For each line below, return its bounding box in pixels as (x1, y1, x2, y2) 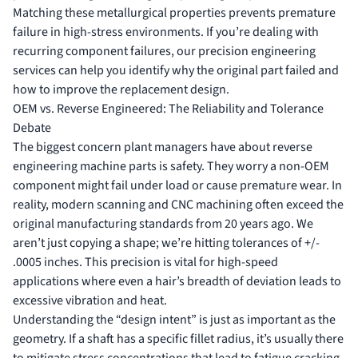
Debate (13, 118, 51, 137)
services (13, 61, 56, 79)
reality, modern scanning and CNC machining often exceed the (13, 195, 344, 213)
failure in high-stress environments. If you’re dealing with (13, 22, 319, 41)
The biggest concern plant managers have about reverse (13, 137, 312, 156)
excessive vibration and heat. (13, 291, 167, 309)
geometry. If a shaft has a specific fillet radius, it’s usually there (13, 329, 344, 348)
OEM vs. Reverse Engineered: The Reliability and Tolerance (13, 99, 324, 117)
